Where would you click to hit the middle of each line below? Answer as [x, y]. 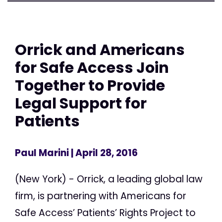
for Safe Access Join [92, 68]
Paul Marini [42, 153]
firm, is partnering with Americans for [101, 196]
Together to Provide [90, 86]
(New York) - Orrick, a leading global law [109, 179]
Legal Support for [81, 104]
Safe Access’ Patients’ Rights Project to [105, 213]
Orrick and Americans [100, 50]
